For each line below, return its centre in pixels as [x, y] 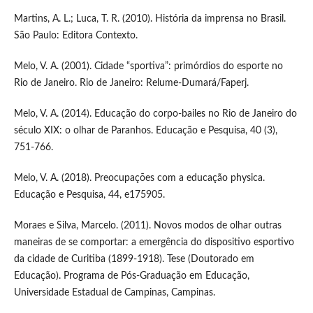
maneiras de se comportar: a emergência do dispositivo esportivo [154, 242]
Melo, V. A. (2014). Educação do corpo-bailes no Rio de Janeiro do [155, 114]
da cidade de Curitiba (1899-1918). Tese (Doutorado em [134, 259]
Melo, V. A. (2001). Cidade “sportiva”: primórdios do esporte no [148, 66]
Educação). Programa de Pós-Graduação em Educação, [131, 276]
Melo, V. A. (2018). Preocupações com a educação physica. [139, 178]
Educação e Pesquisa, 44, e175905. [89, 195]
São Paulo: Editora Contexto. [75, 35]
